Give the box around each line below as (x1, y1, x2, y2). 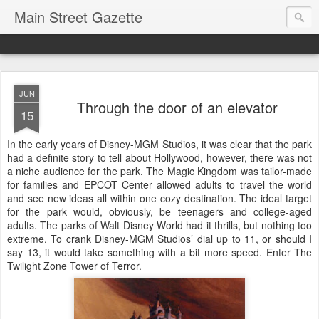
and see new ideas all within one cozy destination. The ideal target (7, 191, 312, 205)
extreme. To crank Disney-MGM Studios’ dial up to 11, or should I (7, 231, 312, 246)
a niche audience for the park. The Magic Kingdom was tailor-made (7, 164, 312, 178)
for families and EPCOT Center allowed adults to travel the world (7, 177, 312, 192)
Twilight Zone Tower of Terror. (7, 258, 142, 273)
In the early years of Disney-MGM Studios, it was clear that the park (7, 137, 312, 151)
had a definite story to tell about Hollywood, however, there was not (7, 150, 312, 164)
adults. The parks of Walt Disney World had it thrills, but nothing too (7, 218, 312, 232)
